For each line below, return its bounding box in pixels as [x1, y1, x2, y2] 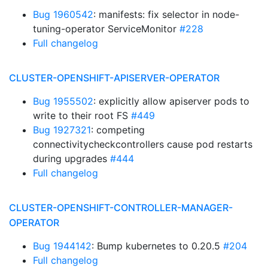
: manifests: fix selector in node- [93, 8, 239, 20]
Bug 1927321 [33, 124, 91, 136]
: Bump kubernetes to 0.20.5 [92, 240, 223, 252]
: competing [91, 124, 145, 136]
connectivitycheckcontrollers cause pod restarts [33, 138, 252, 150]
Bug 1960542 [33, 8, 93, 20]
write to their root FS [33, 109, 131, 121]
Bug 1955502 [33, 95, 93, 107]
